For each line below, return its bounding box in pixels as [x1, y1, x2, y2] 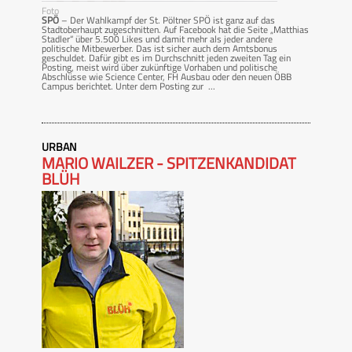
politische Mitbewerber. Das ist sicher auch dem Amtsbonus [42, 40, 277, 56]
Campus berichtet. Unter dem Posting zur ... [42, 78, 215, 93]
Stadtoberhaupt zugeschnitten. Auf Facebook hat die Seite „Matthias [42, 21, 309, 37]
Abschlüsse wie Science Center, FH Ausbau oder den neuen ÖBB [42, 68, 291, 84]
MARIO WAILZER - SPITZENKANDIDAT [42, 150, 296, 175]
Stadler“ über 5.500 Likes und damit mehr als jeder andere [42, 31, 273, 46]
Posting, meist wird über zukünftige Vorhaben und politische [42, 59, 277, 75]
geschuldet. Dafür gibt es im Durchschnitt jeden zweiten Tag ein [42, 49, 291, 65]
